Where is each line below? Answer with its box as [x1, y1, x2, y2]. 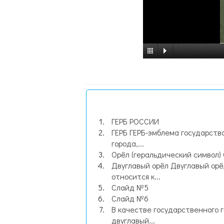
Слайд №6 [111, 193, 148, 203]
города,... [111, 138, 144, 148]
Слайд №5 [111, 182, 148, 192]
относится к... [111, 171, 160, 181]
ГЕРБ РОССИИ [111, 116, 159, 126]
